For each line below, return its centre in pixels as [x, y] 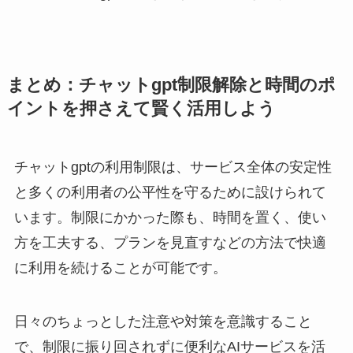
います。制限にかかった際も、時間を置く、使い [170, 217]
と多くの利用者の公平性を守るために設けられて [170, 192]
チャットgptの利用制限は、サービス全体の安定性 [173, 167]
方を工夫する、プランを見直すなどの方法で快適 [170, 242]
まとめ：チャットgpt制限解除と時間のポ [171, 85]
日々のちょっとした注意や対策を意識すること [163, 321]
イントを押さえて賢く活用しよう [141, 108]
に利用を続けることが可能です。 [120, 268]
